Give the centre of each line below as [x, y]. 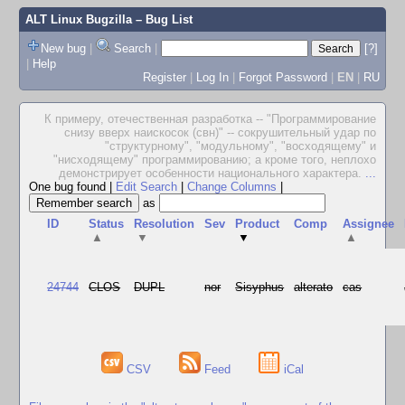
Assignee [369, 224]
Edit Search [146, 187]
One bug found [69, 187]
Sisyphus [260, 287]
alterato [314, 287]
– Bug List [162, 19]
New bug [63, 48]
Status [107, 224]
